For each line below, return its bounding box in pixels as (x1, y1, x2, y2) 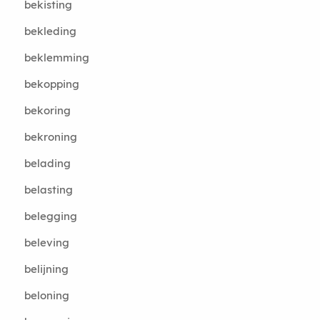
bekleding (24, 24, 76, 38)
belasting (24, 183, 73, 196)
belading (24, 156, 71, 170)
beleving (24, 236, 69, 249)
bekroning (24, 130, 77, 144)
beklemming (24, 51, 89, 64)
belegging (24, 209, 77, 223)
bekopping (24, 77, 79, 91)
